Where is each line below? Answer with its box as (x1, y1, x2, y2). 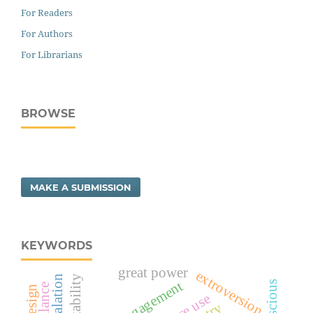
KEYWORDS (21, 238, 92, 252)
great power (117, 264, 188, 280)
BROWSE (21, 106, 75, 120)
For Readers (21, 6, 73, 19)
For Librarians (21, 48, 82, 61)
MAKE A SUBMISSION (30, 181, 132, 193)
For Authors (21, 27, 73, 40)
